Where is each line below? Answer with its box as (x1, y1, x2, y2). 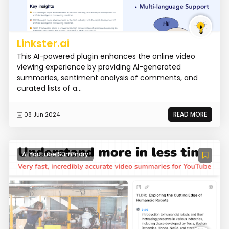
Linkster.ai (16, 36, 70, 51)
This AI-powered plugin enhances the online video (16, 51, 195, 62)
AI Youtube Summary (21, 149, 88, 158)
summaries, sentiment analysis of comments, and (16, 73, 198, 83)
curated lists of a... (16, 83, 82, 94)
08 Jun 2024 (24, 110, 60, 119)
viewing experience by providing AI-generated (16, 62, 181, 73)
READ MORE (173, 110, 208, 119)
